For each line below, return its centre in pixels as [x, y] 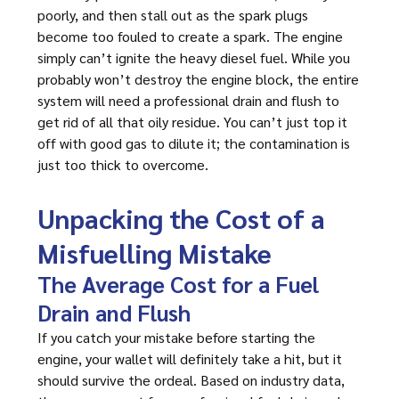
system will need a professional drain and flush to [188, 100]
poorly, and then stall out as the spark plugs [173, 15]
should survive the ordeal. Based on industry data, [191, 380]
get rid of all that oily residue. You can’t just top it [192, 122]
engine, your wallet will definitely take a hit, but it [190, 358]
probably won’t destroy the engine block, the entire [198, 79]
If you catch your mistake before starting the [176, 337]
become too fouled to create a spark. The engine [190, 36]
